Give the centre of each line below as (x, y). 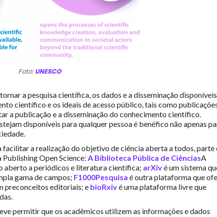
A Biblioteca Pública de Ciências (144, 158)
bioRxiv (104, 187)
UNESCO (48, 72)
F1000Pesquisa (101, 177)
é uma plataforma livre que (162, 187)
